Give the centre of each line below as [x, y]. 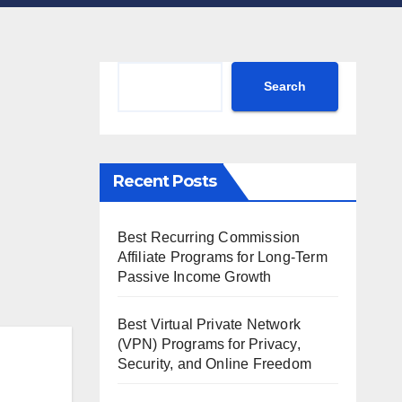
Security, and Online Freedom [214, 363]
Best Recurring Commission [209, 237]
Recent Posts [164, 181]
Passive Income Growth [194, 276]
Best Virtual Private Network [209, 324]
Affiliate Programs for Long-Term [222, 257]
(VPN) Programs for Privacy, [209, 344]
